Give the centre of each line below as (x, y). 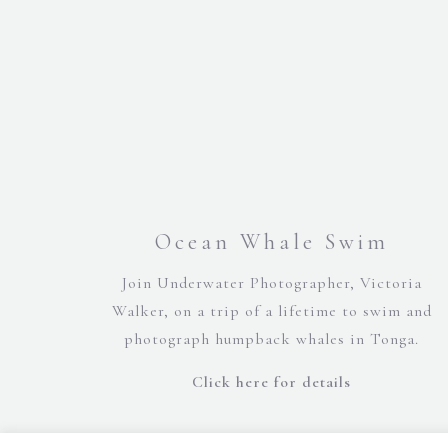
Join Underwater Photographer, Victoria (271, 283)
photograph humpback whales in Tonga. (272, 339)
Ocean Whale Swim (271, 242)
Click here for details (272, 382)
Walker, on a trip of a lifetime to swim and (271, 311)
